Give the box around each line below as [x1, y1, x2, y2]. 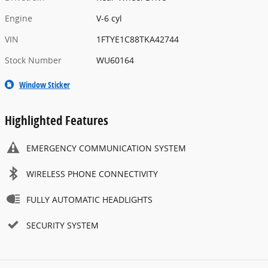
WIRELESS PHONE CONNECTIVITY [26, 168, 158, 180]
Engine [5, 13, 32, 25]
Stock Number [5, 54, 62, 66]
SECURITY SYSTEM [26, 220, 99, 232]
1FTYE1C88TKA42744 [96, 33, 179, 45]
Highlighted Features [5, 112, 108, 129]
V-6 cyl [96, 13, 123, 25]
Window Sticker [19, 79, 70, 91]
